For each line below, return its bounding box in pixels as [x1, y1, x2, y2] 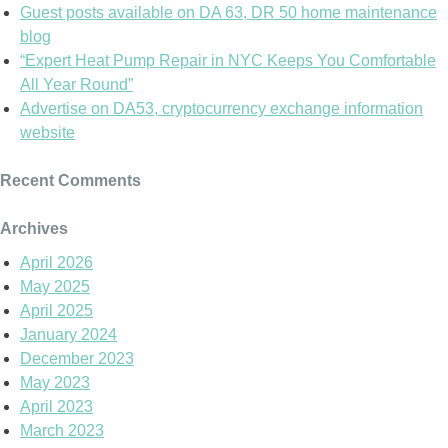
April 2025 [20, 302, 93, 320]
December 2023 [20, 350, 134, 368]
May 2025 [20, 278, 90, 296]
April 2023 [20, 398, 93, 416]
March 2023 [20, 422, 104, 440]
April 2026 [20, 254, 93, 272]
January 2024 [20, 326, 117, 344]
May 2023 [20, 374, 90, 392]
